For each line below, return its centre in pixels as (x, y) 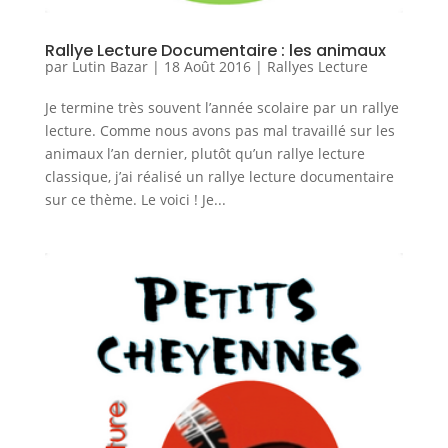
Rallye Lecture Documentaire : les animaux (215, 51)
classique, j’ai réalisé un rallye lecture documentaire (219, 177)
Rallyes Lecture (317, 67)
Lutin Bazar (109, 67)
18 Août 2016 (207, 67)
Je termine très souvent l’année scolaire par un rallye (221, 108)
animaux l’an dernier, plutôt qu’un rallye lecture (204, 154)
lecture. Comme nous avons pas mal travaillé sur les (219, 131)
